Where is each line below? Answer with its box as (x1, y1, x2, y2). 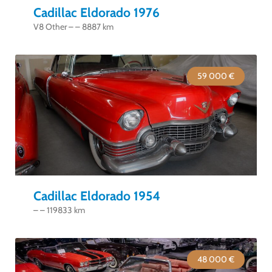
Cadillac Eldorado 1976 (33, 5, 160, 20)
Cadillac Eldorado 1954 (33, 188, 160, 203)
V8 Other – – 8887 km (33, 21, 114, 32)
